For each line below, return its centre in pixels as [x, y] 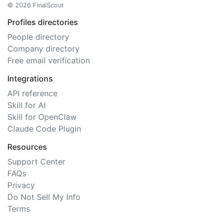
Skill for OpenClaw [42, 117]
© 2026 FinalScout [36, 5]
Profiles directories [43, 22]
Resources [27, 147]
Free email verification [49, 60]
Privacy [21, 185]
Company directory [43, 49]
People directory [38, 37]
